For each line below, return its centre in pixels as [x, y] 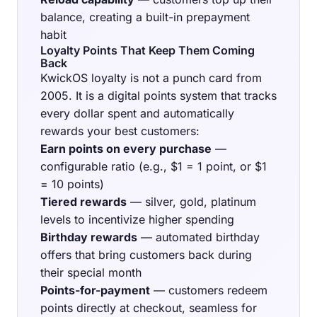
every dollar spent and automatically [137, 114]
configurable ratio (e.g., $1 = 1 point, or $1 [154, 167]
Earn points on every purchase [126, 149]
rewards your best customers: [120, 131]
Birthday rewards [89, 237]
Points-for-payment [95, 290]
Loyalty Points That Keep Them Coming [148, 51]
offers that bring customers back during [146, 255]
